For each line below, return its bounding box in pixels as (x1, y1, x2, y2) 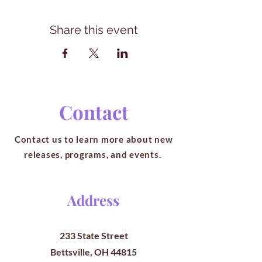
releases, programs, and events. (24, 149, 163, 160)
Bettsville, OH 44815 (50, 246, 137, 257)
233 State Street (59, 230, 128, 241)
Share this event (49, 23, 138, 37)
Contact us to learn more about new (14, 134, 173, 144)
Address (67, 191, 119, 209)
